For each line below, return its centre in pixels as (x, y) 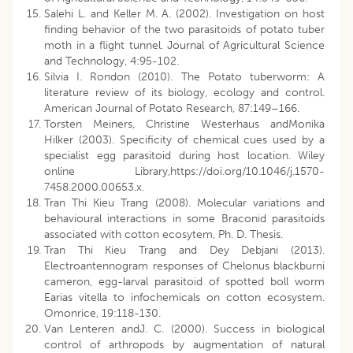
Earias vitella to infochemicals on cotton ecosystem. (184, 298)
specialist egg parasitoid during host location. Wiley (184, 156)
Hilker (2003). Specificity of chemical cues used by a (184, 140)
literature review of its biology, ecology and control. (184, 93)
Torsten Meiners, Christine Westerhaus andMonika (184, 124)
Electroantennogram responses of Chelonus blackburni (184, 266)
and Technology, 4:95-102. (111, 61)
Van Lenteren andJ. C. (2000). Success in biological (184, 329)
